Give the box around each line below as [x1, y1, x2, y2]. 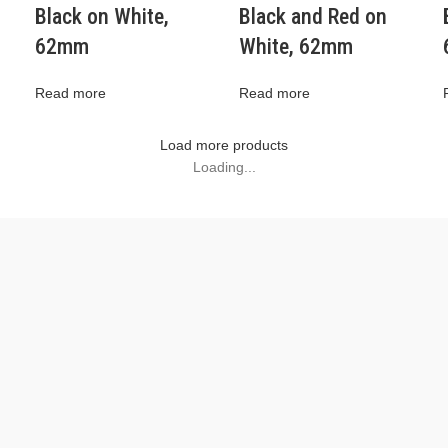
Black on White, [35, 4, 170, 29]
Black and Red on [238, 4, 387, 29]
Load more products [160, 137, 288, 153]
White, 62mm [238, 34, 353, 59]
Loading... [192, 159, 256, 175]
